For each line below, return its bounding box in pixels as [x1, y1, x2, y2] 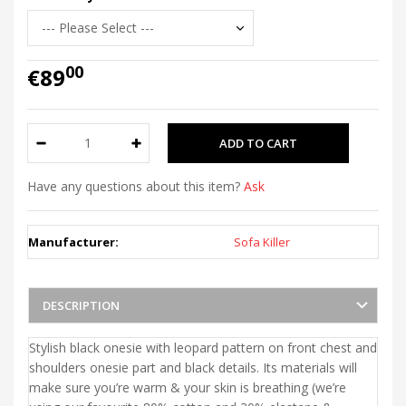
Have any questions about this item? [27, 177, 244, 195]
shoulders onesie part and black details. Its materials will [29, 358, 357, 376]
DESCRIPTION [43, 296, 120, 314]
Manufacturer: [28, 233, 119, 250]
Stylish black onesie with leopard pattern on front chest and [29, 338, 377, 356]
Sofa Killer [234, 233, 290, 250]
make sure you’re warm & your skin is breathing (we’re [29, 378, 346, 396]
